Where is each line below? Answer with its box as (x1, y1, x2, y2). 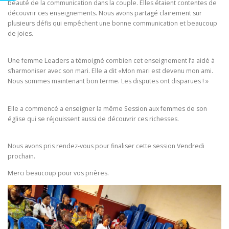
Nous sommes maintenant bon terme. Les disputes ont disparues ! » (8, 77, 209, 86)
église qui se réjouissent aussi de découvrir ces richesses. (8, 114, 179, 123)
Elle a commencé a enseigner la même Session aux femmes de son (8, 104, 207, 113)
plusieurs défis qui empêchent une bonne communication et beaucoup (8, 19, 217, 28)
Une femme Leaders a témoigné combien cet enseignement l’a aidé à (8, 56, 215, 65)
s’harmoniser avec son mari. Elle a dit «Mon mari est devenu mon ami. (8, 66, 213, 76)
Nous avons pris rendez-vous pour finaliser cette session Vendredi (8, 141, 204, 150)
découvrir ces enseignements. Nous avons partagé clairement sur (8, 9, 202, 18)
